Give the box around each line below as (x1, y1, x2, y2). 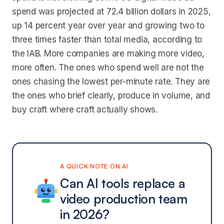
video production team (60, 191, 187, 206)
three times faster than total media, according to (12, 34, 202, 44)
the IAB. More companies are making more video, (12, 48, 204, 58)
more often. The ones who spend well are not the (12, 62, 204, 72)
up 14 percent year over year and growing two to (12, 20, 204, 30)
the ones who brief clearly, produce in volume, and (12, 90, 210, 100)
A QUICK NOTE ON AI (60, 162, 128, 170)
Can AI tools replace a (60, 175, 185, 191)
